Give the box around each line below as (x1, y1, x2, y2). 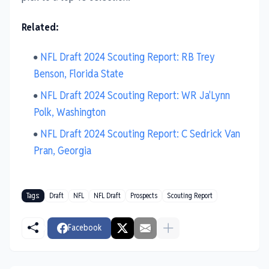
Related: (22, 20, 59, 34)
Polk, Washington (34, 104, 106, 119)
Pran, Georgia (34, 143, 91, 157)
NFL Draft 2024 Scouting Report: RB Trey (40, 49, 215, 64)
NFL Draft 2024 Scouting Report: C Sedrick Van (40, 126, 240, 141)
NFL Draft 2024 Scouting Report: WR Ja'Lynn (40, 88, 230, 102)
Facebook (68, 222, 101, 234)
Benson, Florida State (34, 66, 124, 80)
